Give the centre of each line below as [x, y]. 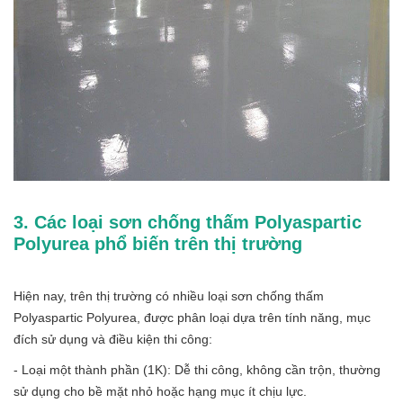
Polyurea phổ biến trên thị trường [158, 243]
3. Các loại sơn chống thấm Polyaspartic [188, 222]
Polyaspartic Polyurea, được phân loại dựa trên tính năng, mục [192, 317]
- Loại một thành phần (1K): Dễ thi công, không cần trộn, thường [197, 369]
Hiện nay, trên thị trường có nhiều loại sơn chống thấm [169, 296]
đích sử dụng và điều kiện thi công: [113, 339]
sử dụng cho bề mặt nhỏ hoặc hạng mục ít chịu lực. [160, 391]
